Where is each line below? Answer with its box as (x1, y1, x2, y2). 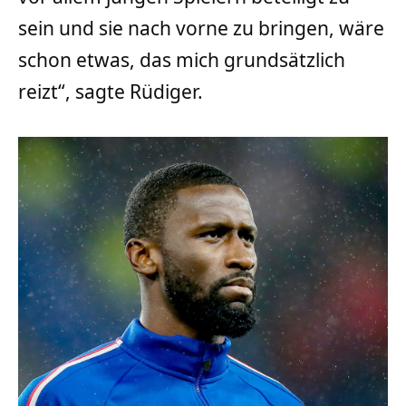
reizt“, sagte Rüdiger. (18, 78, 203, 104)
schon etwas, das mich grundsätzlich (18, 46, 345, 72)
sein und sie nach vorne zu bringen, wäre (18, 14, 384, 41)
